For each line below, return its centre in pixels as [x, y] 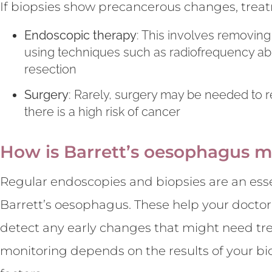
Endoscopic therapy [80, 36]
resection [50, 70]
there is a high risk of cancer [102, 112]
